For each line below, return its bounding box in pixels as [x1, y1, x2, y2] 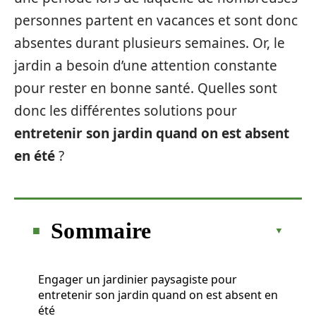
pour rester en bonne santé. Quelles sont [14, 79, 277, 97]
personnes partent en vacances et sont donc [14, 11, 298, 30]
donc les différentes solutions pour [14, 102, 237, 120]
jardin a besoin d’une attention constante [14, 56, 277, 75]
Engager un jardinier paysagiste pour [38, 271, 237, 287]
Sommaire [51, 217, 152, 243]
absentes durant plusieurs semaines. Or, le [14, 34, 285, 52]
